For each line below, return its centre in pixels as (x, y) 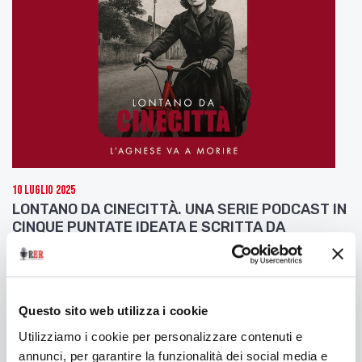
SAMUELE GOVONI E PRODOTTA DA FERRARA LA (175, 244)
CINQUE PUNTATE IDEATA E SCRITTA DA (149, 227)
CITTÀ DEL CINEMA (76, 262)
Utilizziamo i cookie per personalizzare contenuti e (161, 336)
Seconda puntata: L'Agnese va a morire (142, 284)
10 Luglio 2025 (44, 190)
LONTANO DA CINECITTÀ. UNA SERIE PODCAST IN (179, 209)
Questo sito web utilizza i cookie (114, 311)
